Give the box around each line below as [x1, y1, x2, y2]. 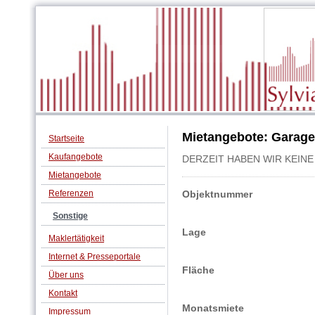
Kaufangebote [49, 151, 103, 162]
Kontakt [49, 288, 77, 298]
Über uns [49, 269, 84, 280]
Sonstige [53, 210, 88, 221]
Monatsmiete [182, 302, 244, 314]
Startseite [49, 133, 84, 143]
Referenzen [49, 188, 94, 198]
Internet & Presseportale [49, 251, 141, 262]
